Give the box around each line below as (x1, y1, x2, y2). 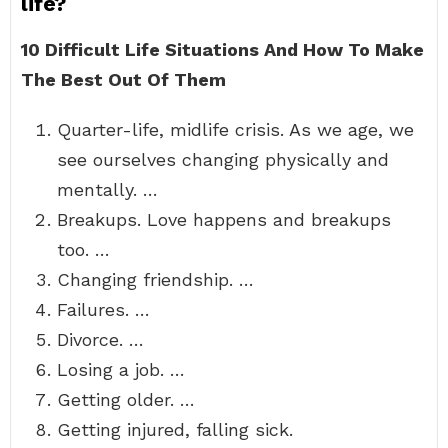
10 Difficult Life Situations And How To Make (21, 39, 424, 60)
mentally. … (57, 179, 158, 200)
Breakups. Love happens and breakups (57, 209, 391, 230)
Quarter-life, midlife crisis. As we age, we (57, 119, 414, 140)
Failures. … (57, 299, 150, 320)
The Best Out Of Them (21, 69, 226, 90)
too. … (57, 239, 110, 260)
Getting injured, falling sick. (57, 419, 293, 440)
